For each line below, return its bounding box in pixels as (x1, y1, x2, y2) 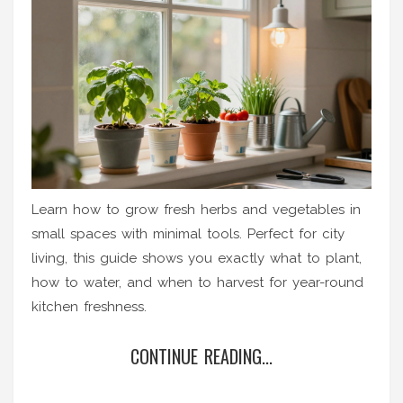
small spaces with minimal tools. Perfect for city (31, 225, 345, 242)
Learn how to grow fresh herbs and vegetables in (31, 201, 361, 218)
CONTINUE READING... (130, 342, 273, 370)
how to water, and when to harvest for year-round (31, 273, 363, 291)
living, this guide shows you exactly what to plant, (31, 249, 362, 266)
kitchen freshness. (31, 298, 147, 315)
